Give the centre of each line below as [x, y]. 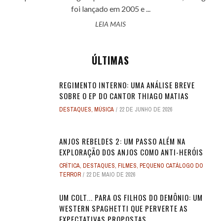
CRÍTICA [70, 166]
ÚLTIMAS [110, 60]
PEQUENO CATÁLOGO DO [171, 166]
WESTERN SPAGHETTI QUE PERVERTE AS [124, 208]
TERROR [70, 175]
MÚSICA [104, 110]
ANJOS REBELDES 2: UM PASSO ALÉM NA [122, 141]
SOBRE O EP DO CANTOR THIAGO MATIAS [124, 96]
